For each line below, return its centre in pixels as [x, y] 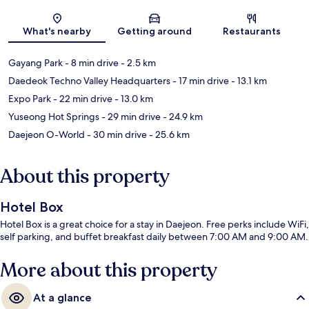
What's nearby [57, 31]
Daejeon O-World [47, 135]
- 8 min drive [91, 63]
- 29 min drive [130, 117]
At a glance [62, 298]
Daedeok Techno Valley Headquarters [89, 81]
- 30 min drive [116, 135]
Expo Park [30, 99]
